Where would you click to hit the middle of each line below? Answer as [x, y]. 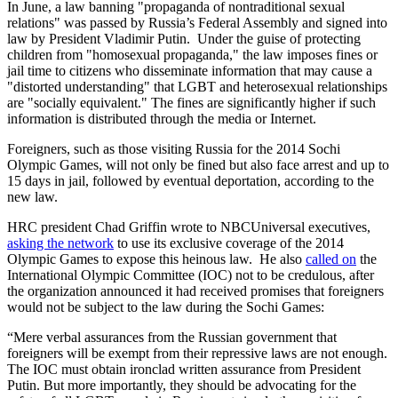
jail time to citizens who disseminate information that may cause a [190, 70]
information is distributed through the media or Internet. [162, 118]
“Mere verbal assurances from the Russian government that [172, 337]
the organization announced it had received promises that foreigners [195, 291]
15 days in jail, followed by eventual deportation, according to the [191, 180]
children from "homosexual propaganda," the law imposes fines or [192, 54]
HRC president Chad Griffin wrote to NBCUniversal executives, [189, 227]
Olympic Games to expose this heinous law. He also [156, 259]
